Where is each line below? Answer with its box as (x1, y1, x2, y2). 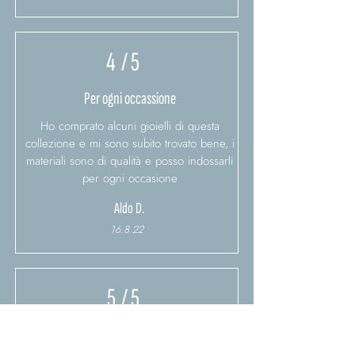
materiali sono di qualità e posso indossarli (26, 152, 233, 170)
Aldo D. (114, 199, 144, 219)
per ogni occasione (82, 170, 177, 188)
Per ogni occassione (83, 88, 176, 110)
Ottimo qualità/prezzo (78, 324, 181, 346)
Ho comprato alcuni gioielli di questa (40, 117, 219, 136)
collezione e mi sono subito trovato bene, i (25, 135, 235, 153)
